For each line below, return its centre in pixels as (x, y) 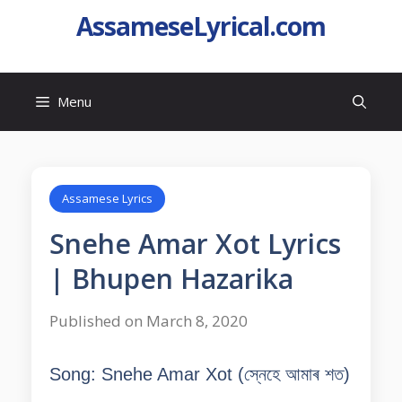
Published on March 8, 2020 (149, 321)
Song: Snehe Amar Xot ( (147, 374)
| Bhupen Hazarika (171, 279)
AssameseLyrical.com (201, 26)
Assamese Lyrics (107, 198)
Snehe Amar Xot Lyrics (195, 244)
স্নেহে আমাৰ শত (294, 374)
